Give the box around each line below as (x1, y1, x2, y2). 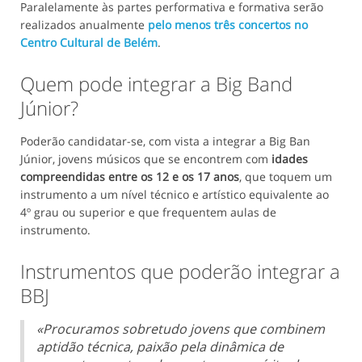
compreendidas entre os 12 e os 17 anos (20, 169, 239, 185)
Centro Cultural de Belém (20, 35, 158, 51)
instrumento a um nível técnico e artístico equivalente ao (20, 187, 329, 203)
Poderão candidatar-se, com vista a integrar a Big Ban (20, 133, 310, 149)
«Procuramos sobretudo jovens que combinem (36, 320, 325, 339)
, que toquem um (239, 169, 332, 185)
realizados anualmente (20, 17, 148, 33)
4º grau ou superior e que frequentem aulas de (20, 204, 276, 221)
